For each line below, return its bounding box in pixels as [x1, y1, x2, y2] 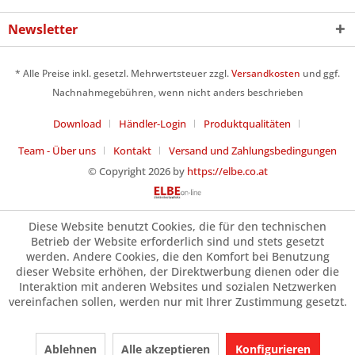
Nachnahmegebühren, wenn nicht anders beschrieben [52, 85, 303, 99]
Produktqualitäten [203, 116, 291, 131]
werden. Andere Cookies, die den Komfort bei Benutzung [25, 249, 330, 264]
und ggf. [300, 66, 340, 80]
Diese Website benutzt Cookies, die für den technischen [29, 219, 326, 234]
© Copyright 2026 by [87, 163, 187, 178]
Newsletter [8, 21, 78, 39]
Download [52, 116, 101, 131]
